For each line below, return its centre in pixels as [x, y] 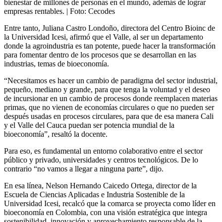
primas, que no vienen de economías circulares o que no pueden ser [109, 108]
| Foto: [77, 11]
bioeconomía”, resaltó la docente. [56, 134]
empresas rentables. [34, 11]
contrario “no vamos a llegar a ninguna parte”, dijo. [84, 169]
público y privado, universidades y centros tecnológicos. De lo [101, 160]
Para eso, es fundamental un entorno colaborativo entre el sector [103, 151]
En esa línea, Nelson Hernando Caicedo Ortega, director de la [100, 186]
